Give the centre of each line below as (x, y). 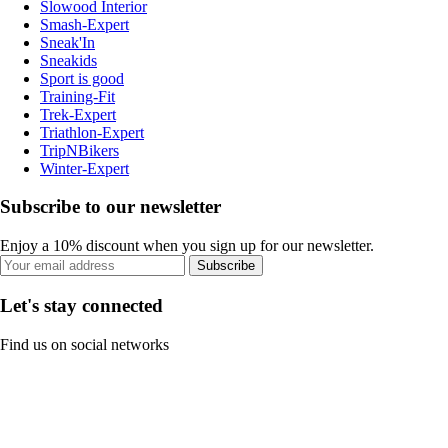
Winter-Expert (84, 168)
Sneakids (68, 60)
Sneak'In (67, 42)
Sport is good (82, 78)
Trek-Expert (78, 114)
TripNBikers (79, 150)
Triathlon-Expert (92, 132)
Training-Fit (77, 96)
